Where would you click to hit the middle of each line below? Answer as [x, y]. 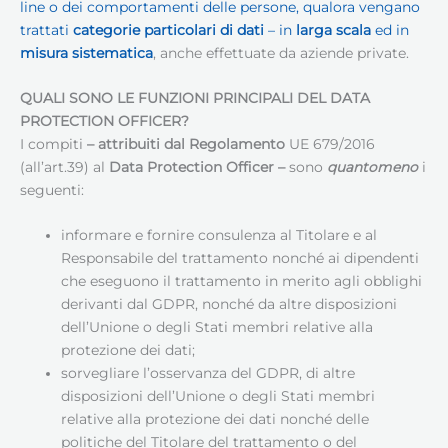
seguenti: [52, 190]
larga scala [333, 30]
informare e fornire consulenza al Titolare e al [219, 235]
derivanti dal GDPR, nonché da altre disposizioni [229, 304]
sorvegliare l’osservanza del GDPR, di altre [208, 373]
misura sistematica [86, 53]
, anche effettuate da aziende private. [281, 53]
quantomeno [372, 167]
